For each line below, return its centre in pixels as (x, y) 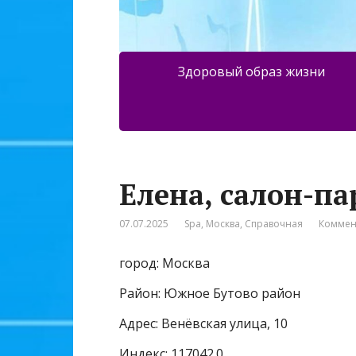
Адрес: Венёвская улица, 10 (203, 324)
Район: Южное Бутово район (210, 294)
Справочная (274, 224)
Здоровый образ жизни (251, 72)
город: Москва (164, 263)
